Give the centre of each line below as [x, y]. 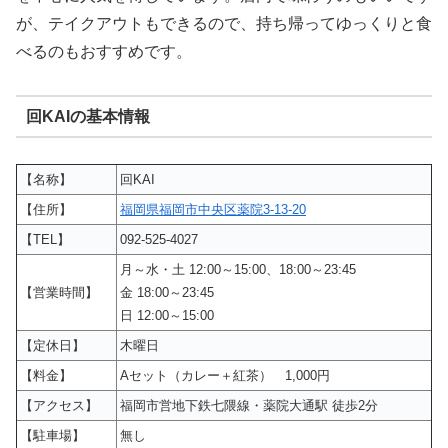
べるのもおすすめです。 [104, 52]
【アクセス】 [59, 406]
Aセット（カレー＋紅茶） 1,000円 [225, 376]
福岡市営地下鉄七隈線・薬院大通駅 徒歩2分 [249, 406]
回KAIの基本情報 [87, 116]
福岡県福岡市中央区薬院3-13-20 [213, 210]
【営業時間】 [59, 293]
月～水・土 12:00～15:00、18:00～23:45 [238, 270]
